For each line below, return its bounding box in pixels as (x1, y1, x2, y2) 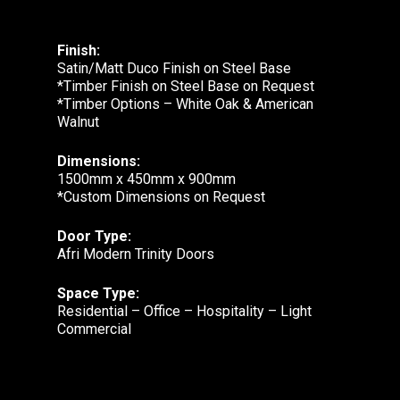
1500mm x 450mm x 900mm (57, 170, 236, 187)
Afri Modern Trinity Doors (57, 245, 214, 262)
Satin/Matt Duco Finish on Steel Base (57, 59, 291, 77)
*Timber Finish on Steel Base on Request (57, 77, 314, 95)
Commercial (57, 320, 131, 337)
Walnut (57, 112, 99, 130)
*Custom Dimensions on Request (57, 187, 265, 205)
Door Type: (57, 227, 131, 245)
